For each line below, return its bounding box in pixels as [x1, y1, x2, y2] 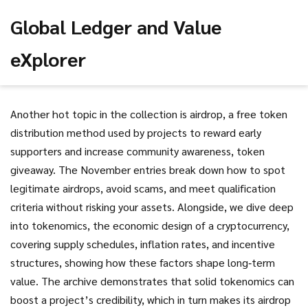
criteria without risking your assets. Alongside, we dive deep [10, 199, 294, 214]
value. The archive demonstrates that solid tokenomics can [10, 274, 294, 288]
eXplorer [10, 46, 86, 71]
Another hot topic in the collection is [10, 107, 190, 121]
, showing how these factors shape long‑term [59, 255, 275, 269]
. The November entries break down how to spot [53, 162, 285, 177]
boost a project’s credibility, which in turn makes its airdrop [10, 292, 291, 307]
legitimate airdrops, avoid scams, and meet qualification [10, 181, 276, 195]
